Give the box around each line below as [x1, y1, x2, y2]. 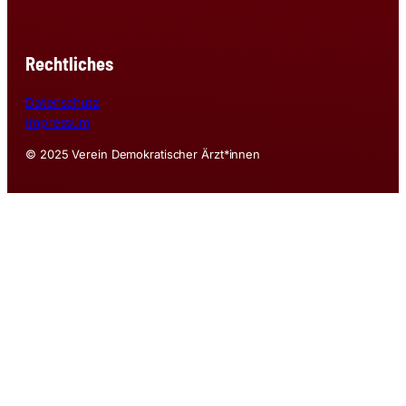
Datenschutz [25, 94, 100, 111]
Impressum [25, 114, 91, 130]
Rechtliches [25, 52, 113, 74]
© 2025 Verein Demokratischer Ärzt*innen [25, 147, 261, 162]
